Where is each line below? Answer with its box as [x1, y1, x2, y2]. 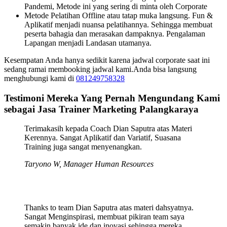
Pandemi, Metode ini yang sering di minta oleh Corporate [24, 2, 207, 11]
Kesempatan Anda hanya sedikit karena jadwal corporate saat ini [4, 55, 210, 64]
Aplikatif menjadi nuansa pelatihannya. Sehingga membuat [24, 20, 212, 29]
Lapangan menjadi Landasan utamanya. [24, 38, 152, 47]
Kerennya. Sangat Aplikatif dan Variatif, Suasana [24, 133, 181, 142]
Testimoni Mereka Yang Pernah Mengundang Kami [4, 92, 220, 103]
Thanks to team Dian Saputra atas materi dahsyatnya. [24, 203, 194, 212]
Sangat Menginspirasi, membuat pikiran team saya [24, 212, 184, 221]
